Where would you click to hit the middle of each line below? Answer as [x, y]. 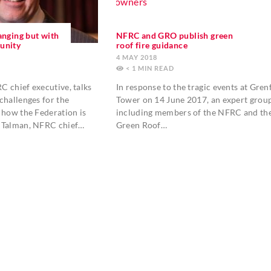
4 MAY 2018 [136, 57]
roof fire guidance [152, 45]
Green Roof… [142, 125]
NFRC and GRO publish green [175, 36]
